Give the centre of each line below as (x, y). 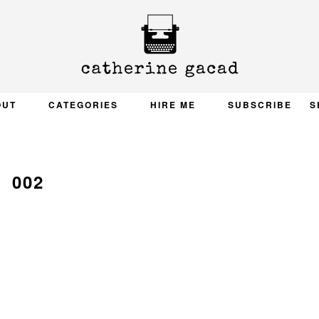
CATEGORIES (83, 105)
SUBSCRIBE (260, 105)
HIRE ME (173, 105)
